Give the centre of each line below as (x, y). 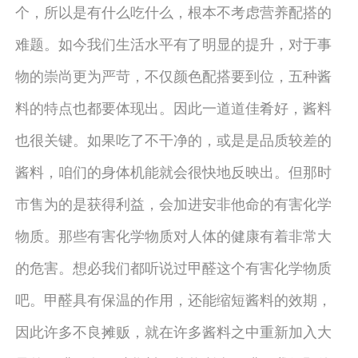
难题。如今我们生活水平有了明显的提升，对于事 (173, 43)
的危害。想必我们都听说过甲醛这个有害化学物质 (173, 267)
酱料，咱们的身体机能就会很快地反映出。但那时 (173, 171)
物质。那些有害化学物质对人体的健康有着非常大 (173, 235)
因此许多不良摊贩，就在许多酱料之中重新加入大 (173, 331)
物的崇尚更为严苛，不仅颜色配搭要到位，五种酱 (173, 75)
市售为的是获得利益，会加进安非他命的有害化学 (173, 203)
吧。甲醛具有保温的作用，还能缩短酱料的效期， (173, 299)
